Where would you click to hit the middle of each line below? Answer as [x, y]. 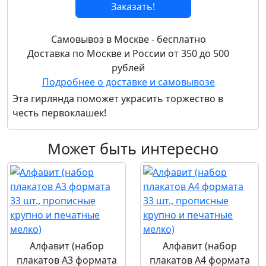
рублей [128, 68]
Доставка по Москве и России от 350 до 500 [128, 53]
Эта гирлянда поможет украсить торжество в [118, 99]
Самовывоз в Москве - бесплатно [128, 39]
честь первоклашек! [59, 113]
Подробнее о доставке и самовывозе [128, 82]
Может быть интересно [133, 148]
